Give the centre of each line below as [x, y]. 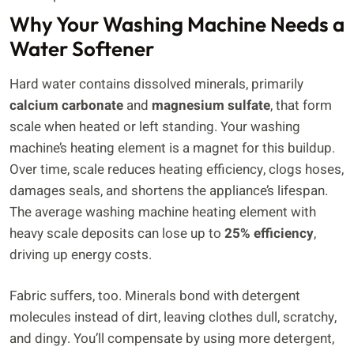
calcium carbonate [66, 105]
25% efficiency [269, 233]
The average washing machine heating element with [163, 212]
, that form [301, 105]
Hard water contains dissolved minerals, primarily [156, 84]
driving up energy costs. [81, 254]
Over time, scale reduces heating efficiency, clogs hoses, [177, 169]
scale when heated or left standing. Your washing [155, 126]
